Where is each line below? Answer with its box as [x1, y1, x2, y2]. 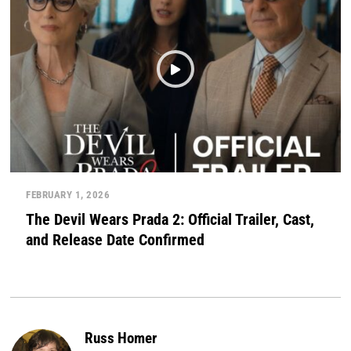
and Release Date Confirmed [26, 230, 205, 249]
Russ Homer [85, 329, 157, 347]
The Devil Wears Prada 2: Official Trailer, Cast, [26, 209, 315, 229]
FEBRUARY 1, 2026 [26, 189, 110, 201]
